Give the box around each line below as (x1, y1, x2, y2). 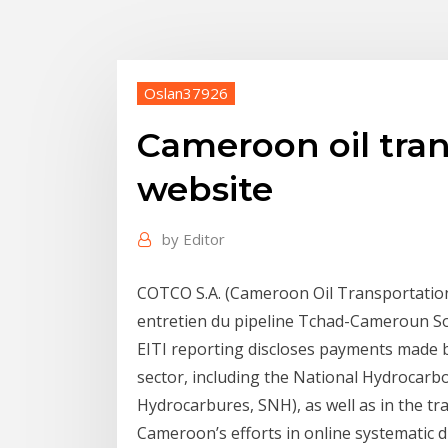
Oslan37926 (144, 82, 228, 103)
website (137, 168, 273, 211)
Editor (183, 229, 225, 250)
